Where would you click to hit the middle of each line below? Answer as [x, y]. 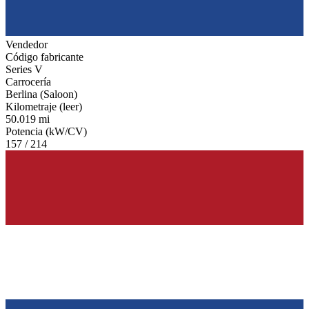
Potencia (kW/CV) [46, 131]
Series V [24, 69]
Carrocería [28, 81]
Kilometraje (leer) [44, 106]
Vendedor [27, 44]
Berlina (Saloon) [41, 94]
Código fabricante [44, 57]
